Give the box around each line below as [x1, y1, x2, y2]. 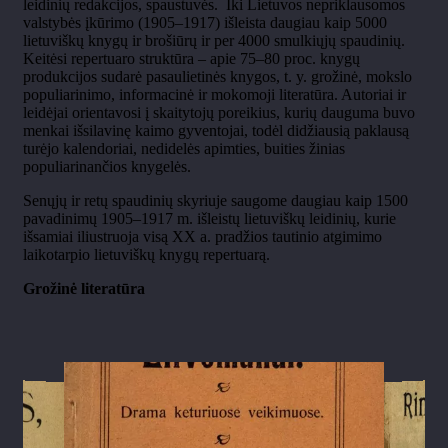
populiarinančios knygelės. [23, 158, 191, 176]
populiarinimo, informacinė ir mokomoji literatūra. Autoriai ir [23, 86, 406, 104]
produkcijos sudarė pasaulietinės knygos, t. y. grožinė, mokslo [23, 68, 412, 86]
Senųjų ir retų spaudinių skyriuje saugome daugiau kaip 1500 [23, 192, 408, 210]
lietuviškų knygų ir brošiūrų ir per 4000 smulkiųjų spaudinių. [23, 32, 405, 50]
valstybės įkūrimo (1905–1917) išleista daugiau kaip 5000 [23, 14, 387, 32]
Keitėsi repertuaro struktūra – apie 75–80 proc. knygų [23, 50, 360, 68]
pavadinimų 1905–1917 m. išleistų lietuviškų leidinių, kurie [23, 210, 396, 228]
